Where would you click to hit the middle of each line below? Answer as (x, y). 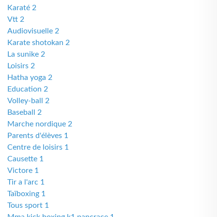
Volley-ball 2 (28, 101)
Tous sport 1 (28, 205)
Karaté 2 (22, 8)
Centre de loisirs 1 (38, 147)
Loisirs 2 (21, 66)
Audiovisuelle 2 (33, 31)
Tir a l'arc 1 (26, 182)
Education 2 (28, 89)
